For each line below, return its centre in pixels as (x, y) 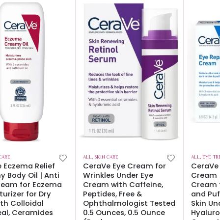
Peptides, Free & (112, 194)
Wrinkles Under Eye (118, 175)
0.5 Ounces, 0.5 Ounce (124, 212)
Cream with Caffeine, (123, 184)
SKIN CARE (106, 157)
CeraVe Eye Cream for (124, 166)
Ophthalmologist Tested (129, 203)
